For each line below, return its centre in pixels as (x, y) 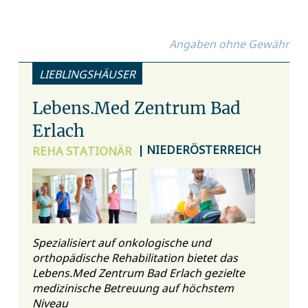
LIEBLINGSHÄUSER (87, 73)
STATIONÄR (99, 150)
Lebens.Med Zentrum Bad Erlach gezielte (138, 272)
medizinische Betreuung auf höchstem (133, 287)
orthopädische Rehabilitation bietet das (135, 257)
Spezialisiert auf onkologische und (121, 242)
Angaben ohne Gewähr (230, 43)
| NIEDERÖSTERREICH (200, 148)
